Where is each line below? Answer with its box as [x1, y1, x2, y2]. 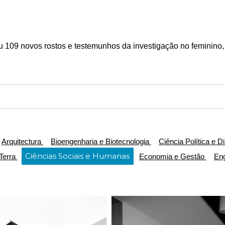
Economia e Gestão [139, 152, 206, 161]
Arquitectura [2, 137, 43, 146]
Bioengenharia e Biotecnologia [51, 137, 151, 146]
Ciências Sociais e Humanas [25, 151, 130, 161]
